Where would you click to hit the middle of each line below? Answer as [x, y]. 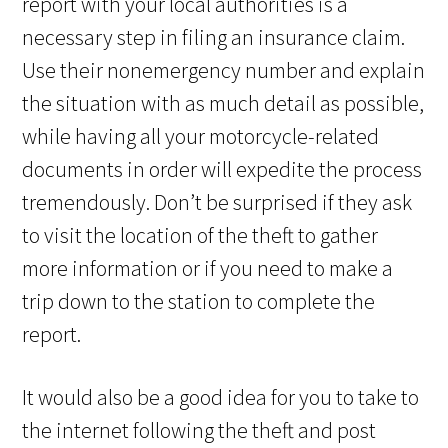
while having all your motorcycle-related [201, 136]
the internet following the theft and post [199, 430]
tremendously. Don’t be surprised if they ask [217, 202]
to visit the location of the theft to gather [200, 235]
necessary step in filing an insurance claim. [214, 37]
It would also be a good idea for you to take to [221, 397]
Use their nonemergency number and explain [224, 70]
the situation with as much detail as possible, [223, 103]
